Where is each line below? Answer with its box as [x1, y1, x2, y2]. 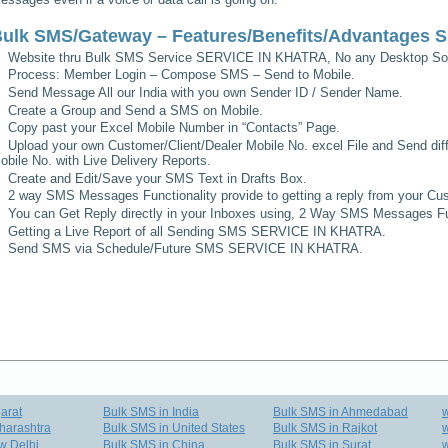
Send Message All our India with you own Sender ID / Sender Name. [8, 84, 404, 100]
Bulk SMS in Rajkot [273, 421, 377, 436]
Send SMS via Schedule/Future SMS [8, 241, 225, 257]
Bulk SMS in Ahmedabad [273, 405, 408, 419]
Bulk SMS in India [103, 405, 199, 419]
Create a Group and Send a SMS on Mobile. [8, 102, 264, 118]
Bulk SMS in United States [103, 421, 245, 436]
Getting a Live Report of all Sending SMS [8, 223, 248, 239]
